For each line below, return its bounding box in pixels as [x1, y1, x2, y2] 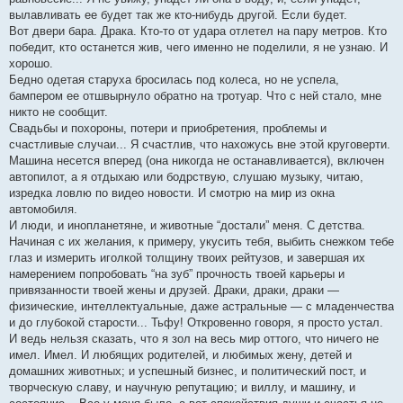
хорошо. [9, 57, 53, 70]
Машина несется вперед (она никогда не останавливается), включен [9, 154, 384, 167]
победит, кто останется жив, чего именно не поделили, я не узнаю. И [9, 40, 388, 54]
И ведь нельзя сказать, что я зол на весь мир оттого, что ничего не [9, 332, 379, 345]
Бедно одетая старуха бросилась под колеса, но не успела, [9, 73, 339, 86]
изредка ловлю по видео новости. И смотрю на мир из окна [9, 186, 335, 200]
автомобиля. [9, 202, 77, 216]
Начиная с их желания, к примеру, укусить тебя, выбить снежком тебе [9, 235, 394, 248]
